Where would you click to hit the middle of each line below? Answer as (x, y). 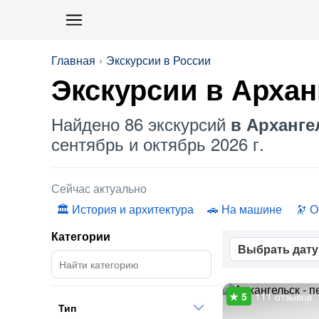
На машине (252, 209)
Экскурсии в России (158, 60)
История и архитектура (133, 209)
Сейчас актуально (99, 188)
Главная (73, 60)
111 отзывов (283, 296)
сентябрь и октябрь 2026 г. (158, 143)
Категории (81, 236)
